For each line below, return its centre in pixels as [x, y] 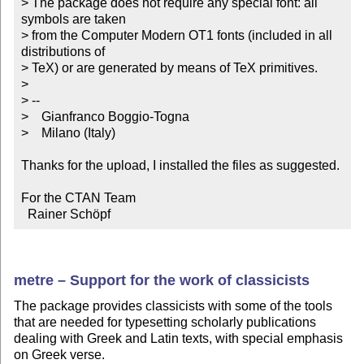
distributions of [63, 51]
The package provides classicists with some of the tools [173, 305]
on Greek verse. [60, 354]
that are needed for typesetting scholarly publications [165, 322]
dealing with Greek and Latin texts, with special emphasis [179, 338]
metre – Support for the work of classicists [162, 281]
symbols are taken [73, 19]
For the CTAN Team [78, 197]
